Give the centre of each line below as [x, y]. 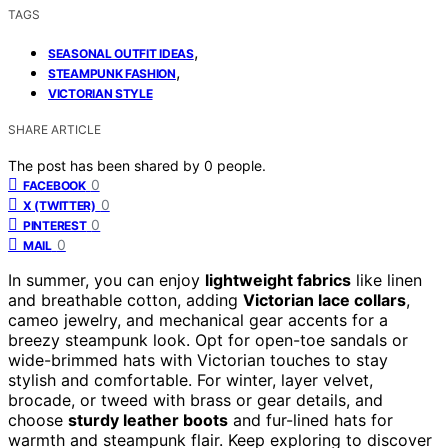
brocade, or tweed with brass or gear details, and [195, 399]
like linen [386, 279]
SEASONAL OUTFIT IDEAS [121, 53]
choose [38, 419]
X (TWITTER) [59, 205]
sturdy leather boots [148, 419]
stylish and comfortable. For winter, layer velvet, [190, 379]
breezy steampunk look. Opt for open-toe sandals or [208, 339]
